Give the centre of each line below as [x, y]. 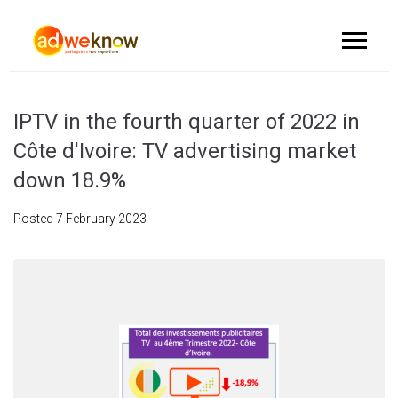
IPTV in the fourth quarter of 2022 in [187, 122]
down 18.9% [70, 180]
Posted [35, 219]
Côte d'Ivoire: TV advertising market [185, 151]
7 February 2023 [101, 219]
